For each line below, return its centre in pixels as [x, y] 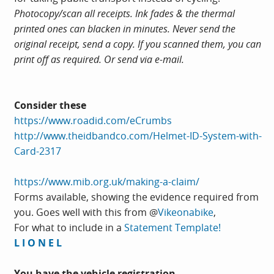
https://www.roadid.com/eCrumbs [93, 120]
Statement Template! [172, 227]
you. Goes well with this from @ [86, 212]
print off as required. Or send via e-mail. [99, 59]
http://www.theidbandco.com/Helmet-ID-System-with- [138, 135]
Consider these [50, 105]
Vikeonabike [186, 212]
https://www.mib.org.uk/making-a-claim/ [107, 181]
